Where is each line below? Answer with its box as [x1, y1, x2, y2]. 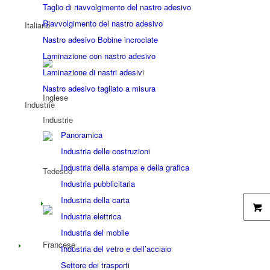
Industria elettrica [60, 210, 121, 222]
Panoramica [60, 129, 102, 140]
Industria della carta [60, 194, 130, 206]
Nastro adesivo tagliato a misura [42, 83, 155, 94]
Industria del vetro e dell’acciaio [60, 243, 171, 254]
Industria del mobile [60, 227, 129, 238]
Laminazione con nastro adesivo [42, 50, 155, 61]
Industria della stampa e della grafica [60, 162, 189, 173]
